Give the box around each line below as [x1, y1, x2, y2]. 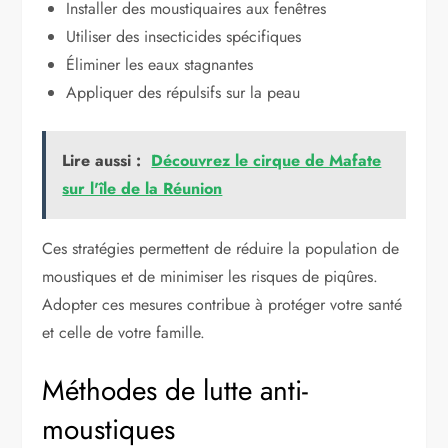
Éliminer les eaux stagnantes [66, 52, 254, 76]
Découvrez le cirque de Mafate [151, 148, 382, 172]
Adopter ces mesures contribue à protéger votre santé [42, 292, 403, 316]
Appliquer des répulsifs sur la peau [66, 80, 301, 104]
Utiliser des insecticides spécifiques [66, 24, 302, 48]
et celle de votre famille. [42, 320, 206, 344]
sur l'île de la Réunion [62, 176, 223, 200]
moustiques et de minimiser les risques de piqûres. [42, 264, 379, 288]
